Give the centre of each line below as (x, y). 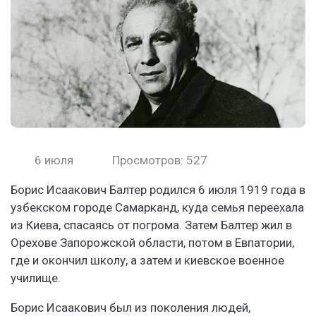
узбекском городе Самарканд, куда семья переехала (157, 207)
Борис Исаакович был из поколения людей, (130, 307)
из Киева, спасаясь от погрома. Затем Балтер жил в (151, 225)
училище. (36, 278)
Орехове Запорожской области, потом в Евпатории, (152, 242)
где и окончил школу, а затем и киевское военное (147, 260)
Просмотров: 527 (158, 160)
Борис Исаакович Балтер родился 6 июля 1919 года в (158, 189)
